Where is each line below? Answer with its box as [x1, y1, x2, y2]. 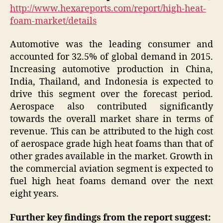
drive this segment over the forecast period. [10, 89, 213, 101]
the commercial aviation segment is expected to [10, 163, 213, 175]
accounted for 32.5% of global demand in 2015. [10, 51, 213, 63]
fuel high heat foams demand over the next [10, 176, 213, 188]
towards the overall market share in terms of [10, 113, 213, 125]
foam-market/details [10, 15, 97, 27]
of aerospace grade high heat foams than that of [10, 138, 213, 150]
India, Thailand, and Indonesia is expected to [10, 76, 213, 88]
